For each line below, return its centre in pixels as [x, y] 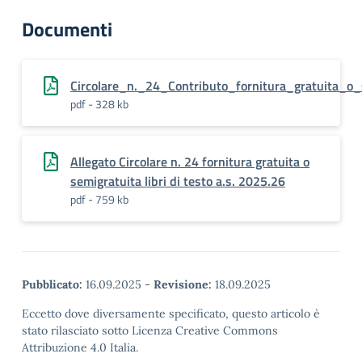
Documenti [67, 29]
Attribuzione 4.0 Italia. [80, 347]
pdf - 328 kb [99, 104]
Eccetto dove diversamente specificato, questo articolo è [171, 314]
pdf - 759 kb [99, 199]
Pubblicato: [52, 284]
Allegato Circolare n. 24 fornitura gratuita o [190, 162]
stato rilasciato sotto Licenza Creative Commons [150, 330]
